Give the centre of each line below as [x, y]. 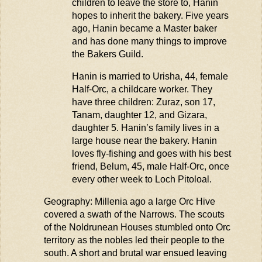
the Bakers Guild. [107, 54]
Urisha [166, 76]
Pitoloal [193, 179]
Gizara [191, 115]
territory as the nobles [89, 240]
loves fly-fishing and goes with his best [151, 153]
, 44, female [204, 76]
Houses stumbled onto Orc [174, 227]
